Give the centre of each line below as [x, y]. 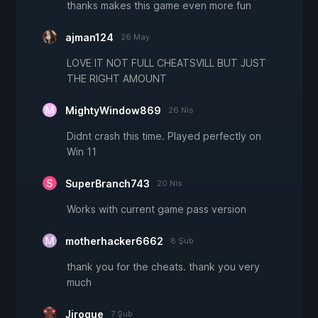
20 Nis [170, 183]
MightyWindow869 [113, 110]
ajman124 [89, 37]
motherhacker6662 [114, 241]
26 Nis [181, 110]
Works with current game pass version [157, 209]
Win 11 [82, 151]
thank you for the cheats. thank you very [163, 266]
